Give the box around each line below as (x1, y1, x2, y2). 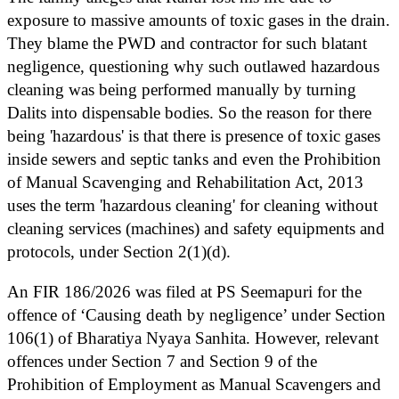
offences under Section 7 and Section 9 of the (7, 351, 317, 370)
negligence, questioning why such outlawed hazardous (7, 56, 379, 76)
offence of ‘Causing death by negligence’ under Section (7, 305, 386, 324)
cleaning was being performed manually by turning (7, 79, 356, 99)
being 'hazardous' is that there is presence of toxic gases (7, 126, 380, 145)
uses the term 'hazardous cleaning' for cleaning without (7, 195, 378, 215)
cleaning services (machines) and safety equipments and (7, 218, 385, 238)
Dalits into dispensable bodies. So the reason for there (7, 102, 371, 122)
